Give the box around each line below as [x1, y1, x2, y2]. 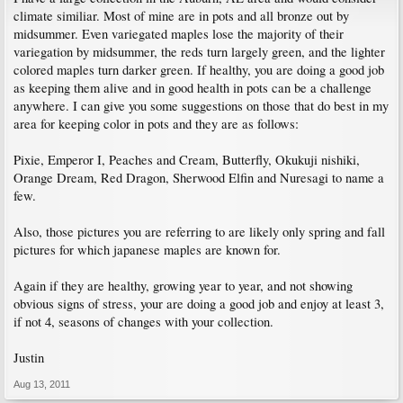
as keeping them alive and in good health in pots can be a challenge [13, 79, 372, 96]
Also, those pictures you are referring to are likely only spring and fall [13, 223, 385, 240]
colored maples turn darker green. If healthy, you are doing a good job [13, 61, 384, 78]
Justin [13, 349, 44, 366]
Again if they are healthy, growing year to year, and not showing [13, 277, 353, 294]
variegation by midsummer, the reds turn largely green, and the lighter [13, 43, 385, 60]
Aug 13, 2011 [13, 379, 70, 390]
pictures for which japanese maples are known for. [13, 241, 281, 258]
